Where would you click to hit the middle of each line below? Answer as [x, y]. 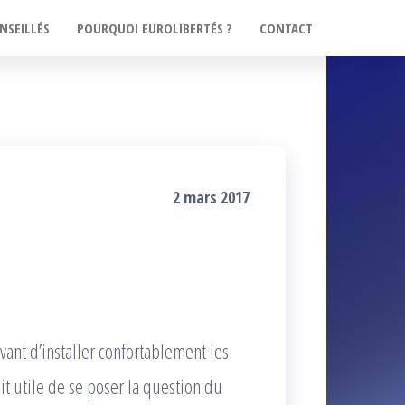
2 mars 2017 [211, 197]
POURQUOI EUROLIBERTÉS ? [155, 28]
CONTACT [286, 28]
